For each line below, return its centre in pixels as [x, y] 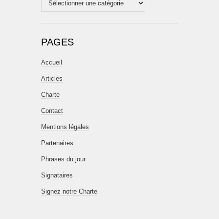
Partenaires [57, 143]
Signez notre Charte [69, 191]
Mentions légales [65, 127]
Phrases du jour [63, 159]
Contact [52, 111]
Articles [52, 78]
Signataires [57, 175]
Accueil [52, 62]
